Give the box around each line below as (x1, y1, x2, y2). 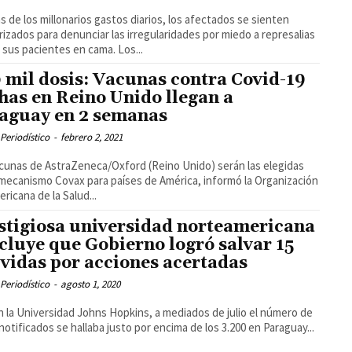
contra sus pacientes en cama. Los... (118, 41, 144, 57)
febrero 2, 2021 (60, 130, 123, 145)
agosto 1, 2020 (60, 277, 121, 291)
